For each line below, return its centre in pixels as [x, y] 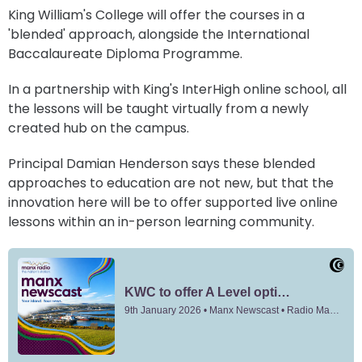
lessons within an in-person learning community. [161, 222]
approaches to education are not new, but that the [171, 183]
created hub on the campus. [99, 128]
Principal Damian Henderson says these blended [162, 164]
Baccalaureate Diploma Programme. [125, 54]
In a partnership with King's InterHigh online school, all [177, 89]
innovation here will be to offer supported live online [173, 202]
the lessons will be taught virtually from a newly [158, 109]
